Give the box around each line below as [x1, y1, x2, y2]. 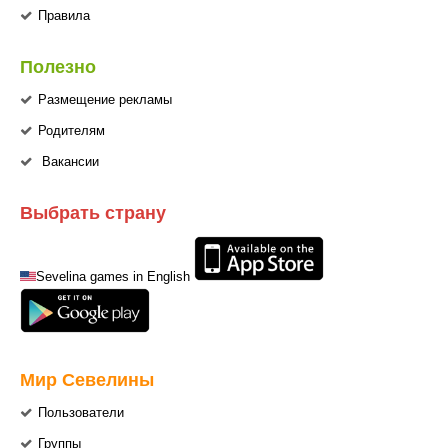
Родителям [38, 123, 105, 138]
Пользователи [38, 405, 124, 420]
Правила [38, 8, 90, 23]
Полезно [20, 52, 96, 79]
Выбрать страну [20, 198, 166, 225]
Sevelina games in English [36, 269, 190, 284]
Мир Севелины [20, 365, 154, 392]
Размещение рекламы [38, 92, 172, 107]
